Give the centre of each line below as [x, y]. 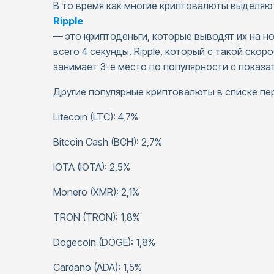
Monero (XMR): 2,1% [96, 192]
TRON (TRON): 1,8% [97, 217]
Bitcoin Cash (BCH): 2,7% [108, 142]
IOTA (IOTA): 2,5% [92, 167]
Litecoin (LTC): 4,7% [96, 117]
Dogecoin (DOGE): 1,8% [104, 242]
